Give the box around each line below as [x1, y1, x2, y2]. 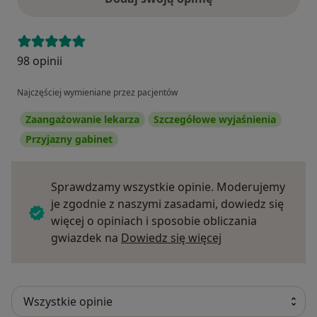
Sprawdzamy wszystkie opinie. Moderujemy [51, 178, 285, 195]
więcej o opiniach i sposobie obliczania [51, 212, 257, 229]
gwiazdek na [51, 229, 121, 246]
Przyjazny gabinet [25, 132, 113, 146]
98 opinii [17, 52, 62, 69]
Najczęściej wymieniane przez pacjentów [17, 86, 178, 98]
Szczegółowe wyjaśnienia [154, 112, 276, 126]
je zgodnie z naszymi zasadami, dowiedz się [51, 195, 284, 212]
